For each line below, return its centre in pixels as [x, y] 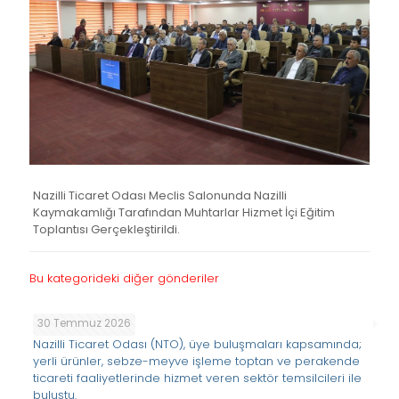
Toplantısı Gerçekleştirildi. [106, 229]
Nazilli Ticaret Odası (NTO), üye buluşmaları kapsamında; [197, 344]
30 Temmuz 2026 [84, 322]
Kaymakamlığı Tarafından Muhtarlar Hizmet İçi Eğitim [183, 212]
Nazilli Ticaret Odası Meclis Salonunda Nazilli [159, 195]
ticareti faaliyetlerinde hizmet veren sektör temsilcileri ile [197, 378]
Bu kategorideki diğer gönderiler [124, 278]
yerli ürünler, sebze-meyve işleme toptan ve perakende [196, 361]
